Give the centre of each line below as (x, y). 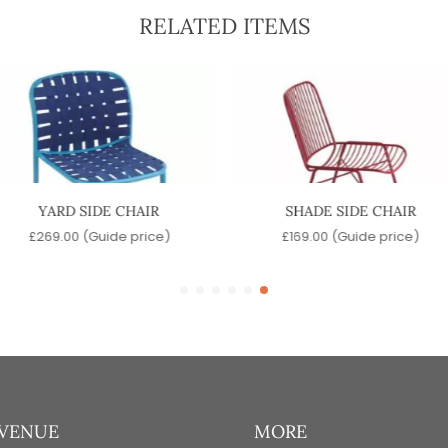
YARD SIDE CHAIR (98, 211)
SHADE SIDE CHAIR (350, 211)
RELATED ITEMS (224, 26)
